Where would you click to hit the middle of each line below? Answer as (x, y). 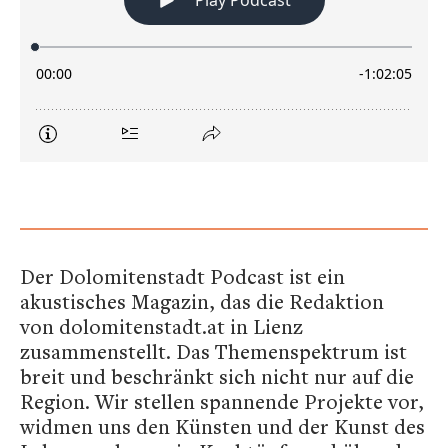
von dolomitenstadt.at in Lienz (161, 326)
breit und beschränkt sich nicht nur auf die (217, 376)
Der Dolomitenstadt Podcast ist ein (182, 276)
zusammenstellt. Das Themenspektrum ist (213, 351)
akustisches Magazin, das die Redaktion (202, 301)
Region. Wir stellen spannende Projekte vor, (222, 401)
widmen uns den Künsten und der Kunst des (222, 426)
